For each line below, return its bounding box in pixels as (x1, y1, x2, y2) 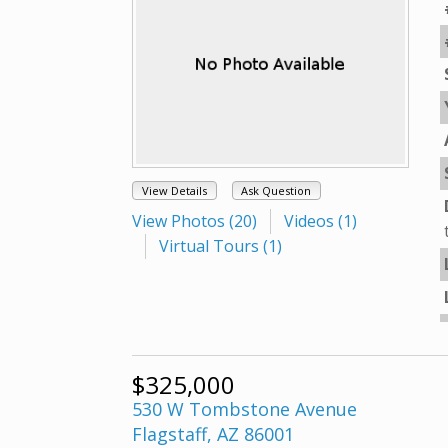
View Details (141, 183, 207, 199)
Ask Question (241, 183, 312, 199)
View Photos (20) (132, 210, 257, 233)
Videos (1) (283, 210, 357, 233)
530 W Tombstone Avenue (132, 397, 357, 421)
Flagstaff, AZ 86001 (132, 422, 294, 446)
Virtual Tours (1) (158, 235, 282, 258)
